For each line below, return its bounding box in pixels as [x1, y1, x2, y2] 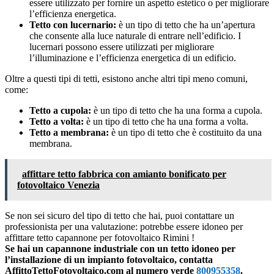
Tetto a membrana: [29, 127, 109, 138]
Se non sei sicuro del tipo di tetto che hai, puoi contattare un [5, 210, 234, 221]
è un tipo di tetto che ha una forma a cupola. [91, 105, 262, 116]
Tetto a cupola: [29, 105, 91, 116]
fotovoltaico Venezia [17, 179, 100, 190]
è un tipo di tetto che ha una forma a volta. [84, 116, 248, 127]
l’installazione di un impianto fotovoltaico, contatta [5, 254, 213, 265]
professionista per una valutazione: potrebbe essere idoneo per [5, 221, 243, 232]
